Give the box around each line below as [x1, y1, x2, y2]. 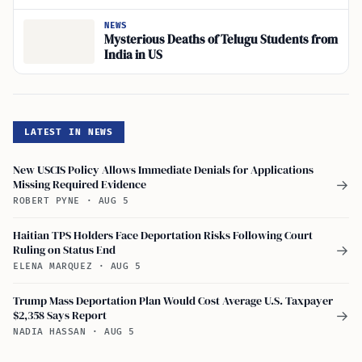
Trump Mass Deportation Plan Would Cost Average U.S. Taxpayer [13, 292, 333, 309]
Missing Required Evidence [13, 175, 146, 192]
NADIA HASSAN [13, 326, 93, 337]
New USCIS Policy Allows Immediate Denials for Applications [13, 161, 314, 178]
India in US [104, 47, 162, 64]
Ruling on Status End [13, 241, 116, 258]
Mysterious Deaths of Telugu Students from [104, 32, 338, 48]
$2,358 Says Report [13, 306, 107, 323]
